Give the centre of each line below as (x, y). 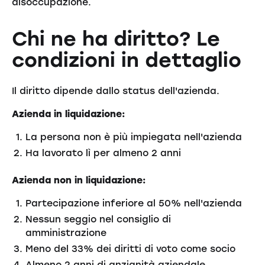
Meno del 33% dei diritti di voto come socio (131, 248)
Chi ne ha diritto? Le (116, 38)
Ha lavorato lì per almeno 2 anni (104, 153)
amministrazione (66, 232)
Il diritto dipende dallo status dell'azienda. (115, 91)
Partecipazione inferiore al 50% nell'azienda (134, 203)
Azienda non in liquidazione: (78, 180)
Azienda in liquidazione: (68, 114)
